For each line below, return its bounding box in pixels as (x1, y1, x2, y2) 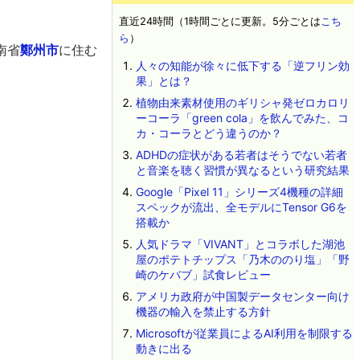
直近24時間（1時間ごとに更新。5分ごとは (119, 15, 321, 27)
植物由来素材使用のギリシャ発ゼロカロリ (135, 96, 350, 109)
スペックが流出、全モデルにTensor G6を (135, 200, 347, 214)
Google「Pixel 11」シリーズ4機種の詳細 (135, 185, 343, 198)
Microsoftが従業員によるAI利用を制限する (135, 326, 353, 340)
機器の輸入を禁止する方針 (135, 305, 271, 318)
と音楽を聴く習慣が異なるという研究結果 (135, 163, 350, 177)
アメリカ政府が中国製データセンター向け (135, 289, 350, 303)
